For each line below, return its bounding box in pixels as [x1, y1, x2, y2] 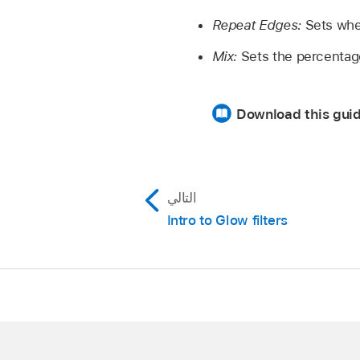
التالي [166, 189, 197, 206]
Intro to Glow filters [166, 211, 288, 228]
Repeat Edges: [211, 17, 301, 34]
